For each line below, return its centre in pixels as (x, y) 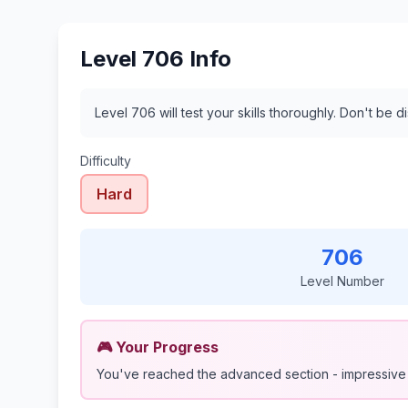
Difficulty (106, 161)
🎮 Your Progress (158, 347)
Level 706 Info (156, 59)
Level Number (342, 281)
